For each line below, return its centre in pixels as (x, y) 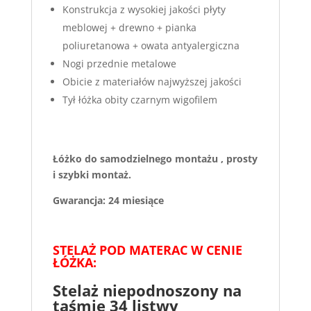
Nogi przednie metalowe (119, 63)
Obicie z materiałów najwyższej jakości (152, 81)
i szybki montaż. (92, 174)
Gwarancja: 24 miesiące (108, 200)
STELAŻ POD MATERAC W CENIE (147, 250)
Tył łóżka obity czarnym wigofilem (140, 99)
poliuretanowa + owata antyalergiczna (151, 45)
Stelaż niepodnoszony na (147, 290)
